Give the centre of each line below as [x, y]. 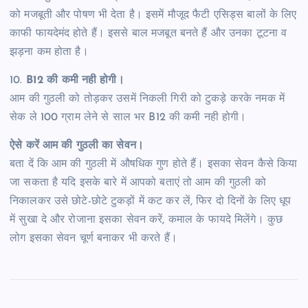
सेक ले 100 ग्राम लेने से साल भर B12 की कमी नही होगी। [128, 118]
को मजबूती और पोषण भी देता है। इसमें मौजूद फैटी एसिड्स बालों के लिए [153, 15]
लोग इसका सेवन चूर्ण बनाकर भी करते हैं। [93, 239]
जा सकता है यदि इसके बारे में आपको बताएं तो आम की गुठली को [138, 183]
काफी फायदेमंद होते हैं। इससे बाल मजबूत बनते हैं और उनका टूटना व [148, 34]
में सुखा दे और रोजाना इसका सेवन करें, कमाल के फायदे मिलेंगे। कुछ [146, 220]
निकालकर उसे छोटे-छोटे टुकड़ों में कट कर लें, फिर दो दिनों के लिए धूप [151, 202]
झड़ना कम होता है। [49, 53]
